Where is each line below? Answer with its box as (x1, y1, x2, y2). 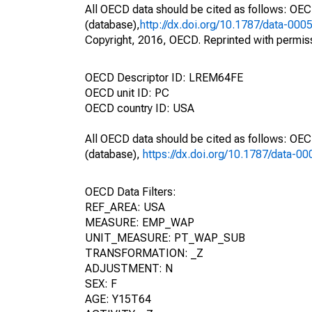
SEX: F (85, 277, 117, 290)
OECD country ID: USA (85, 102, 194, 115)
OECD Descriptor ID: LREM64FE (85, 71, 243, 84)
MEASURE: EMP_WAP (85, 216, 194, 229)
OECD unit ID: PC (85, 86, 169, 100)
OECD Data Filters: (85, 185, 176, 198)
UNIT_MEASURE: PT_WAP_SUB (85, 231, 245, 244)
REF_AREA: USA (85, 201, 165, 214)
